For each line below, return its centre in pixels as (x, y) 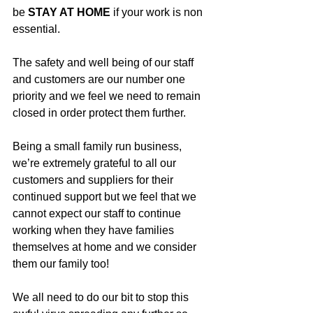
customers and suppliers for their (94, 180)
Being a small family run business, (99, 146)
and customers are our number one (100, 79)
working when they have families (95, 230)
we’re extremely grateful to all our (96, 163)
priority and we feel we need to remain (108, 96)
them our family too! (61, 264)
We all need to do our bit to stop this (102, 297)
